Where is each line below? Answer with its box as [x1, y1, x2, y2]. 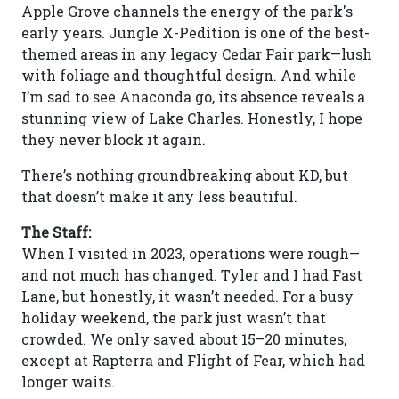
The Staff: [21, 223, 91, 241]
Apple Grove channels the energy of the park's [21, 2, 353, 20]
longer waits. [21, 372, 115, 391]
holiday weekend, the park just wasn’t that [21, 308, 326, 327]
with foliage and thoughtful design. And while [21, 66, 356, 85]
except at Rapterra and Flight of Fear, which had [21, 351, 365, 370]
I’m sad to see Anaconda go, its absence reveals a [21, 87, 365, 106]
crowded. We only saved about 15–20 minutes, [21, 330, 346, 348]
